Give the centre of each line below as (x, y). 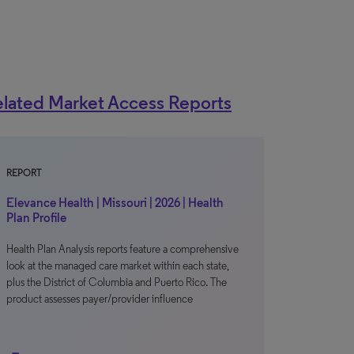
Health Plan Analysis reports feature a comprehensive (122, 249)
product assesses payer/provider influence (100, 299)
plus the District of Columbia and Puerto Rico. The (117, 282)
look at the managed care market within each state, (118, 266)
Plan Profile (36, 218)
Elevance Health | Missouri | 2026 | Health (115, 203)
